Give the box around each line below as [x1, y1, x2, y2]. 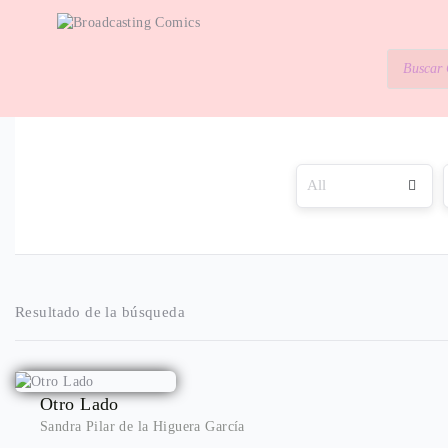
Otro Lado [40, 393, 119, 414]
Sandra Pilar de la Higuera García [40, 418, 245, 434]
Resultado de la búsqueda [15, 304, 186, 320]
